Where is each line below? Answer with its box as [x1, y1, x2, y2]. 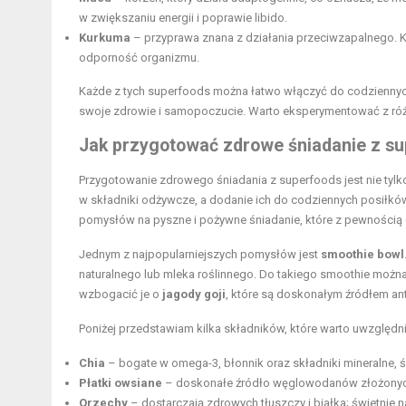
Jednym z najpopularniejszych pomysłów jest [79, 247, 321, 262]
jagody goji [162, 287, 226, 302]
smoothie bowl [321, 247, 404, 262]
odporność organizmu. [79, 51, 199, 65]
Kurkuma [79, 31, 130, 45]
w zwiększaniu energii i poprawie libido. [79, 11, 287, 25]
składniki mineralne [293, 356, 394, 371]
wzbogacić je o [79, 287, 162, 302]
